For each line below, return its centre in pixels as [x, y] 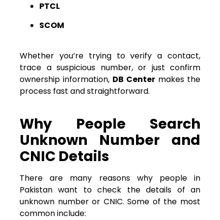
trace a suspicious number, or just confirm [110, 67]
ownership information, [66, 79]
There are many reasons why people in [110, 178]
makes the [178, 79]
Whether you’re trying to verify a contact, [110, 55]
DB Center [134, 79]
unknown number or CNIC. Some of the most [110, 202]
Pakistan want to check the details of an [110, 190]
